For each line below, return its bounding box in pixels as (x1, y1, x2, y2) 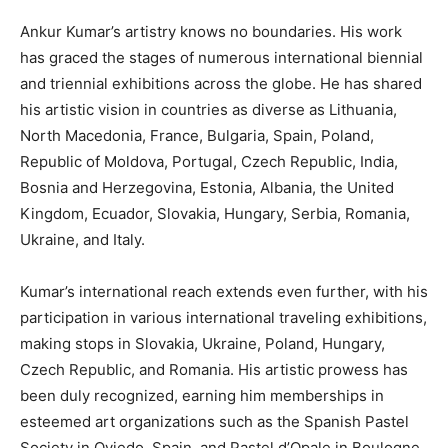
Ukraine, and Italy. (20, 230, 145, 250)
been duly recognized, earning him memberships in (20, 386, 384, 406)
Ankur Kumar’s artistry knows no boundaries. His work (20, 22, 402, 42)
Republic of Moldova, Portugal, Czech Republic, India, (20, 152, 398, 172)
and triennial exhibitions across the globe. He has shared (20, 74, 422, 94)
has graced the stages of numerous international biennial (20, 48, 423, 68)
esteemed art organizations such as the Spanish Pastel (20, 412, 409, 432)
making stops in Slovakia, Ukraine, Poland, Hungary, (20, 334, 385, 354)
